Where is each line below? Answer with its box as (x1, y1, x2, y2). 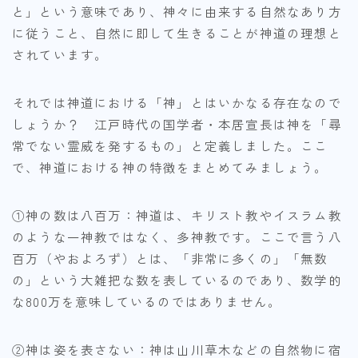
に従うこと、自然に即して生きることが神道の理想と (12, 23, 342, 42)
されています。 (12, 45, 109, 63)
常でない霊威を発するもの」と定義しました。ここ (12, 136, 328, 154)
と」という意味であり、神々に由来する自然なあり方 (12, 2, 342, 20)
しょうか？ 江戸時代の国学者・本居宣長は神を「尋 (12, 114, 342, 133)
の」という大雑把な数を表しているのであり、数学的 (12, 270, 342, 288)
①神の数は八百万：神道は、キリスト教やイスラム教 (12, 205, 342, 224)
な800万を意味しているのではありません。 (12, 292, 282, 310)
